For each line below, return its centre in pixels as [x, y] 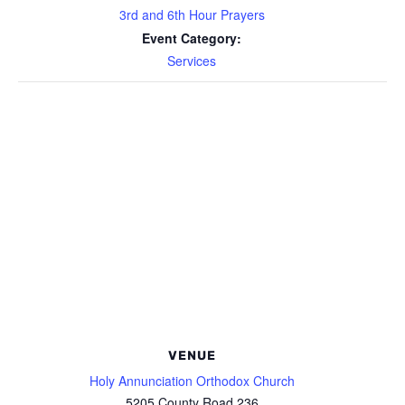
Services [192, 61]
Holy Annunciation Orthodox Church [192, 381]
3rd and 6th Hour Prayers [192, 14]
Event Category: [192, 38]
